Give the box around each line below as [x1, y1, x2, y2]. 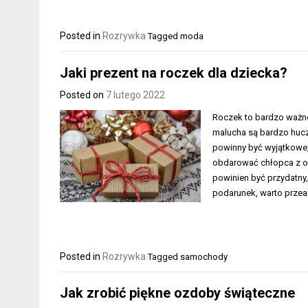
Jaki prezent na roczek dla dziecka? [60, 64, 287, 81]
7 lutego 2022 [106, 89, 165, 100]
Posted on [60, 89, 106, 100]
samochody [180, 251, 228, 262]
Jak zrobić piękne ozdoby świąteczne [60, 285, 295, 301]
